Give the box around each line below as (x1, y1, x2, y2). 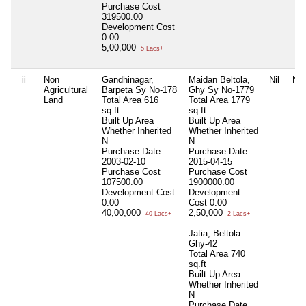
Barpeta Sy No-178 (102, 84, 177, 95)
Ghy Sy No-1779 (189, 84, 254, 95)
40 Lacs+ (143, 210, 171, 217)
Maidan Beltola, (189, 74, 250, 85)
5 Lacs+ (139, 44, 163, 52)
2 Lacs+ (225, 210, 250, 217)
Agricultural (44, 84, 88, 95)
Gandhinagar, (102, 74, 154, 85)
